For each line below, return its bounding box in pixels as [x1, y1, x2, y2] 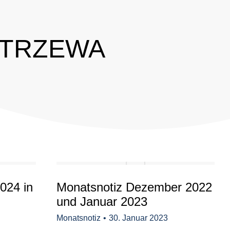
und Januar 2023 [56, 195, 147, 208]
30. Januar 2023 [109, 214, 168, 222]
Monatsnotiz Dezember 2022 [56, 180, 212, 194]
